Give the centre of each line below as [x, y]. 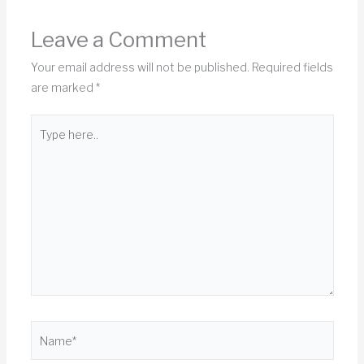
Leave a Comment [118, 40]
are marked [63, 88]
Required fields [292, 67]
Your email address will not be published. [140, 67]
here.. [45, 145]
